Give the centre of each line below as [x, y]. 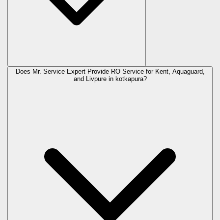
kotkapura [129, 79]
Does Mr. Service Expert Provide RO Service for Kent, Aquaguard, [110, 72]
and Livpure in [94, 79]
